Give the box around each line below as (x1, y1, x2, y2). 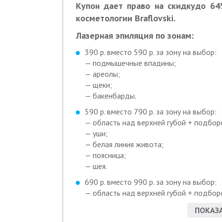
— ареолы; (84, 68, 120, 79)
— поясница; (84, 150, 126, 160)
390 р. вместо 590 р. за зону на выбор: (84, 47, 217, 57)
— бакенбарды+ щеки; (84, 209, 161, 220)
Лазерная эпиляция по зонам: (75, 29, 194, 41)
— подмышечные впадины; (84, 57, 176, 68)
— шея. (84, 161, 107, 171)
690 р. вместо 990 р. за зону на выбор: (84, 176, 217, 187)
